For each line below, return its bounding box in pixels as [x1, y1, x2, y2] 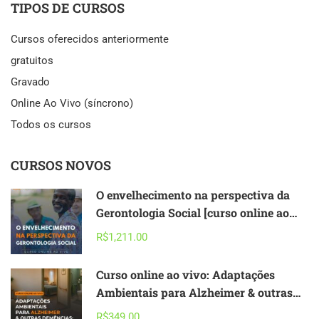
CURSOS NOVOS [11, 156, 111, 174]
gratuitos [11, 53, 53, 67]
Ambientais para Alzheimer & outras [96, 284, 293, 300]
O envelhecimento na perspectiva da [96, 187, 290, 202]
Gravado [11, 75, 50, 88]
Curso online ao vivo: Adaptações [96, 266, 275, 282]
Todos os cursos [11, 117, 91, 131]
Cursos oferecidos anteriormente [11, 32, 169, 46]
